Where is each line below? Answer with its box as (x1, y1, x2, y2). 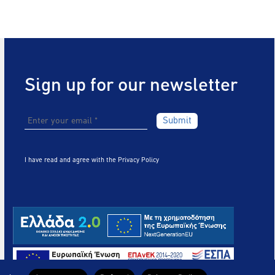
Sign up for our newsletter (25, 77, 238, 96)
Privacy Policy (118, 157, 160, 164)
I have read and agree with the (25, 157, 118, 164)
